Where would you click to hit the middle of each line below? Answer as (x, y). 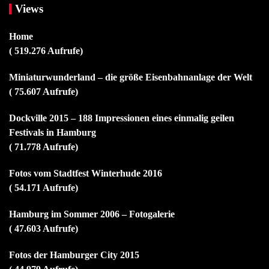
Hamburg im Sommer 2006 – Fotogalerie (92, 214)
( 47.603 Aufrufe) (44, 228)
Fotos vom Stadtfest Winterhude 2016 (86, 173)
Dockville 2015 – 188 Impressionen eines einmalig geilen (122, 118)
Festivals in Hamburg (53, 132)
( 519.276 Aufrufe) (46, 50)
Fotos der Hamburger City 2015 (74, 255)
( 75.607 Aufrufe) (44, 91)
